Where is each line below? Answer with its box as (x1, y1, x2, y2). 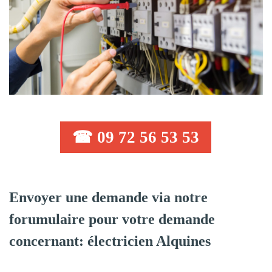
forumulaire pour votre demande (9, 211, 215, 227)
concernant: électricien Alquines (9, 233, 211, 249)
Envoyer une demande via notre (9, 189, 208, 205)
